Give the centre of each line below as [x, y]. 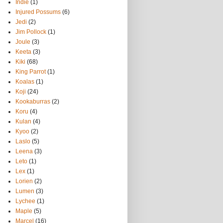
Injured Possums [38, 12]
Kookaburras [33, 102]
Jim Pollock [31, 32]
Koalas [25, 82]
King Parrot [31, 72]
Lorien [24, 181]
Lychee [25, 201]
